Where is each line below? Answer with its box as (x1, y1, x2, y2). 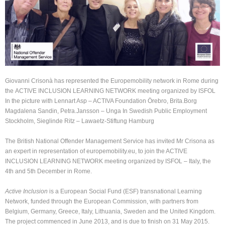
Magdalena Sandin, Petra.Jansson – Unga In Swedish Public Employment (5, 107, 207, 115)
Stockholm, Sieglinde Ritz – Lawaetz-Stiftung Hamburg (5, 118, 154, 125)
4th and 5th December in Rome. (5, 168, 92, 175)
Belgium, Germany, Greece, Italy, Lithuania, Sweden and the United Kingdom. (5, 208, 215, 215)
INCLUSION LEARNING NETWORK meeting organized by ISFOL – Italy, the (5, 158, 211, 165)
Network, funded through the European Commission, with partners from (5, 198, 198, 205)
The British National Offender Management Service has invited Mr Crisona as (5, 138, 214, 145)
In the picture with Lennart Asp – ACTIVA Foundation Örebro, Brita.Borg (5, 97, 197, 105)
